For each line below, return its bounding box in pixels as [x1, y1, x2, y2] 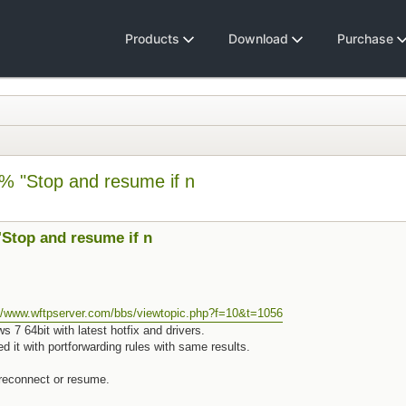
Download [228, 31, 292, 46]
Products [125, 31, 183, 46]
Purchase [337, 31, 397, 46]
